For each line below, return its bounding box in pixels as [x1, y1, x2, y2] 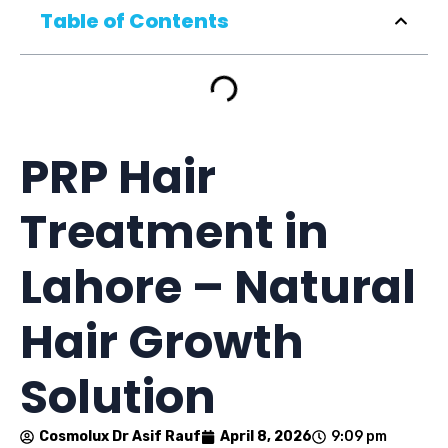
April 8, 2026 [220, 428, 312, 445]
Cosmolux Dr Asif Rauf [39, 428, 201, 445]
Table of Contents [40, 7, 229, 35]
